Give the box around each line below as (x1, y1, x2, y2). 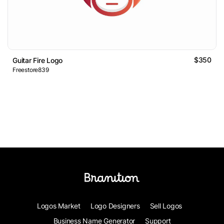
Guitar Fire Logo (12, 56, 63, 65)
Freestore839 (12, 66, 49, 74)
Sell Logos (149, 201, 182, 210)
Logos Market (36, 201, 80, 210)
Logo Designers (90, 201, 140, 210)
